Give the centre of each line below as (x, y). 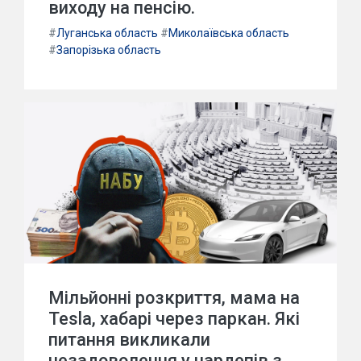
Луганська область (107, 33)
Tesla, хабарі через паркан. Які (174, 319)
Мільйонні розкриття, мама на (174, 298)
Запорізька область (109, 50)
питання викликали (129, 340)
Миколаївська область (229, 33)
